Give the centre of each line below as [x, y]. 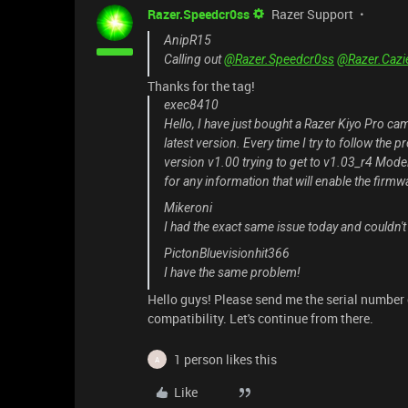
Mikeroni [188, 208]
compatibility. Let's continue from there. [260, 318]
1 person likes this [225, 359]
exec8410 [191, 105]
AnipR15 [188, 40]
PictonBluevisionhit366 [227, 253]
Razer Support [312, 14]
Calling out [194, 59]
